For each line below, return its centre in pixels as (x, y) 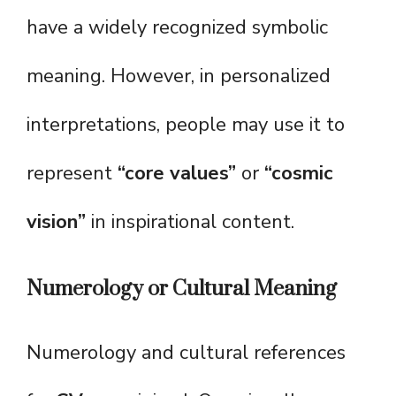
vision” (56, 222)
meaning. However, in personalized (179, 76)
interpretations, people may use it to (186, 125)
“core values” (177, 174)
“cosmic (299, 174)
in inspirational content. (190, 222)
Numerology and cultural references (186, 353)
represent (72, 174)
